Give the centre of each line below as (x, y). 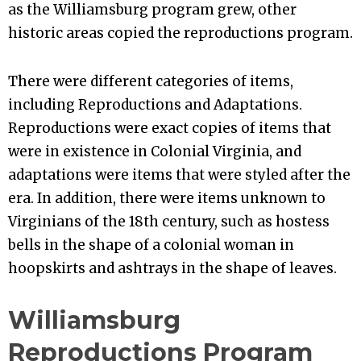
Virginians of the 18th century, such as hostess (169, 221)
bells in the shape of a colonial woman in (151, 245)
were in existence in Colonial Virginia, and (155, 151)
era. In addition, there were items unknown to (167, 198)
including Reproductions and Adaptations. (155, 104)
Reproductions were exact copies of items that (170, 128)
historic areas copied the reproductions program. (180, 33)
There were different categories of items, (151, 81)
